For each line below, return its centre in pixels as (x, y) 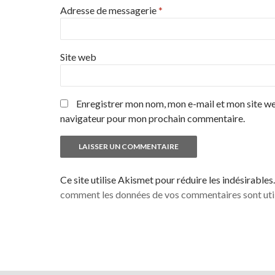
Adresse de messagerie (109, 10)
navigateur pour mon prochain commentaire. (153, 118)
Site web (78, 57)
